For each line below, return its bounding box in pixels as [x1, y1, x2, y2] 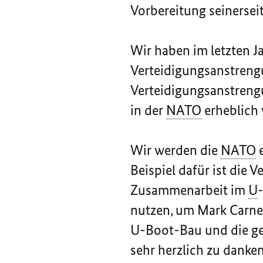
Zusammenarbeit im [130, 181, 248, 199]
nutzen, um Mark [130, 201, 230, 219]
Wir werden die [130, 141, 221, 159]
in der [130, 102, 166, 119]
